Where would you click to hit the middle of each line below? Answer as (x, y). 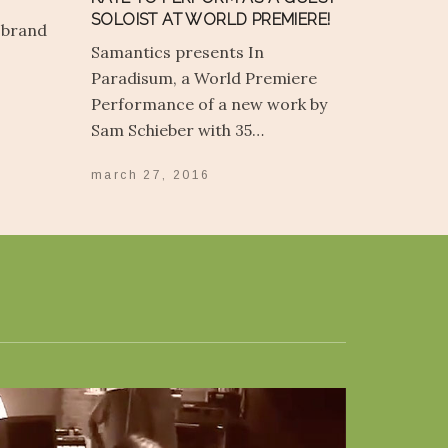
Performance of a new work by (209, 103)
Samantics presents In (177, 51)
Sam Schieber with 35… (177, 129)
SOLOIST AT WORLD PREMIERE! (211, 19)
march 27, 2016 (151, 175)
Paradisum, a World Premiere (204, 77)
